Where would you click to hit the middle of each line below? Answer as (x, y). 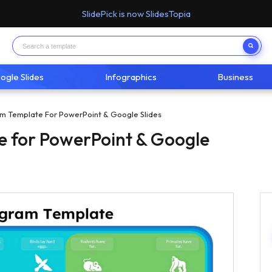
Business (236, 76)
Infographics (131, 76)
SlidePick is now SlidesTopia (136, 14)
